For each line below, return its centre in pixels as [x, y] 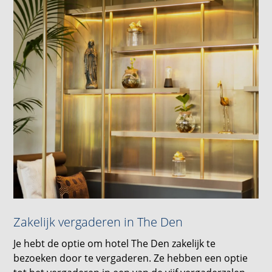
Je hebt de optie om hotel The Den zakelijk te [115, 243]
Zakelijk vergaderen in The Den [98, 222]
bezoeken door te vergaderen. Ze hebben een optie [131, 258]
